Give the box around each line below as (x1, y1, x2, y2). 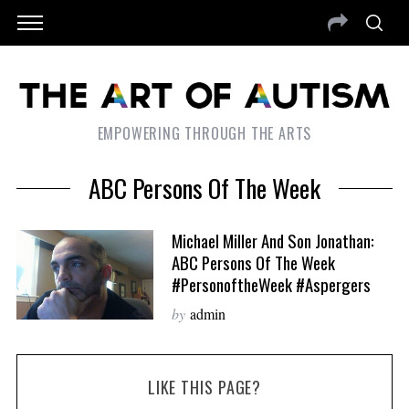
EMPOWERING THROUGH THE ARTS (97, 122, 312, 145)
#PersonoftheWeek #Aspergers (171, 272, 371, 298)
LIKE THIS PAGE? (147, 375, 262, 400)
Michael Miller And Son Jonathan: (171, 228, 374, 254)
